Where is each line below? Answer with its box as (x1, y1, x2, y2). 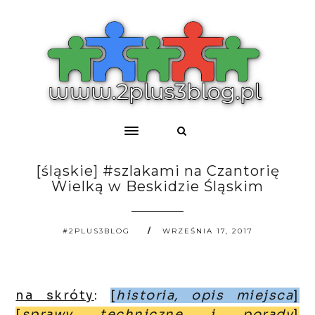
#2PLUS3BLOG (62, 226, 130, 236)
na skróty (15, 288, 94, 303)
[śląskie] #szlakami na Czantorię (35, 162, 280, 179)
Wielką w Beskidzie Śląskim (51, 178, 264, 195)
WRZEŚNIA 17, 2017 (162, 226, 253, 236)
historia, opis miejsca (116, 288, 294, 303)
